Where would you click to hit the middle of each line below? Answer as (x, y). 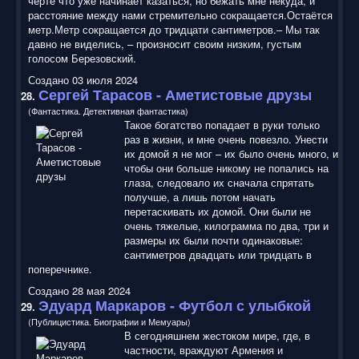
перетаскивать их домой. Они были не (218, 211)
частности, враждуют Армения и (204, 349)
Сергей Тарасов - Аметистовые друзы (175, 94)
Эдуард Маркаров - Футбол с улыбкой (175, 305)
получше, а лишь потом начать (200, 196)
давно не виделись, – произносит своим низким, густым (165, 43)
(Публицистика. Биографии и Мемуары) (109, 321)
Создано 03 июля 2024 (83, 79)
